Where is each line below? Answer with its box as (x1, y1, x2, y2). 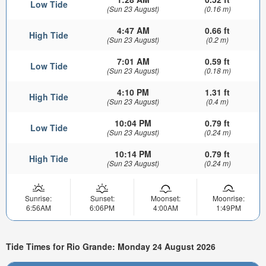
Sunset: (90, 193, 115, 204)
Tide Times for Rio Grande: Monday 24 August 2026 (6, 240, 216, 252)
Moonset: (150, 193, 180, 204)
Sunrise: (25, 193, 52, 204)
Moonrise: (212, 193, 245, 204)
